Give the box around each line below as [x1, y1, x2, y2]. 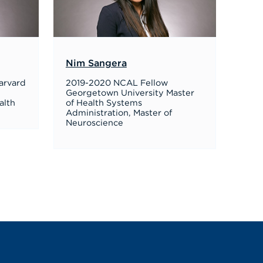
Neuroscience [65, 119, 123, 128]
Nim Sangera [65, 59, 127, 69]
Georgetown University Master [65, 89, 194, 98]
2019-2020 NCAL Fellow [65, 79, 168, 88]
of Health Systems [65, 99, 142, 108]
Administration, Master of [65, 109, 172, 118]
